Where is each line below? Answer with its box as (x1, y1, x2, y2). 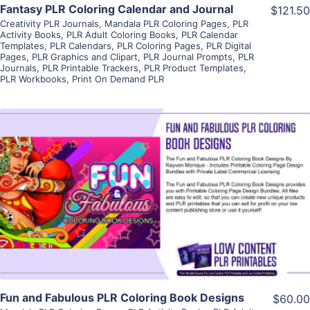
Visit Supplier (118, 206, 192, 221)
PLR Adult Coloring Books (66, 29, 176, 41)
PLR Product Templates (144, 62, 244, 74)
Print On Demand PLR (72, 73, 164, 85)
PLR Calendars (50, 40, 111, 52)
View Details (120, 167, 190, 181)
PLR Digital (206, 40, 251, 52)
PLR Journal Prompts (143, 51, 232, 63)
